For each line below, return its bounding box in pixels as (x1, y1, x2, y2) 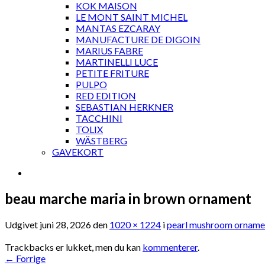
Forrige (14, 252, 46, 264)
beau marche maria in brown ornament (5, 189, 251, 207)
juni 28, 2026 (40, 218, 91, 230)
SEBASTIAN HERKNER (76, 101, 173, 112)
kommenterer (143, 241, 198, 253)
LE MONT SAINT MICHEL (76, 11, 188, 22)
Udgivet (5, 218, 40, 230)
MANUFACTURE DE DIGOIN (76, 34, 201, 45)
